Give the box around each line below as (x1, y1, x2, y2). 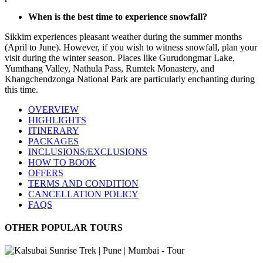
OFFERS (28, 167, 63, 178)
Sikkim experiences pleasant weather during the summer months (5, 31, 242, 42)
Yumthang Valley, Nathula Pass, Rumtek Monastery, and (5, 63, 214, 73)
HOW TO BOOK (28, 157, 96, 167)
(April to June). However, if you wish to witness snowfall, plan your (5, 42, 257, 52)
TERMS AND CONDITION (28, 178, 139, 188)
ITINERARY (28, 125, 79, 136)
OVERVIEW (28, 104, 79, 114)
